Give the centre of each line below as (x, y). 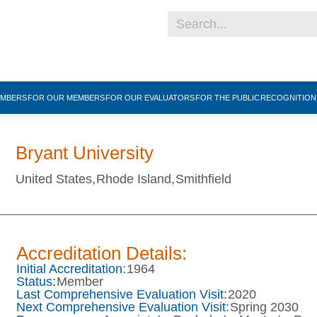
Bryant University (85, 152)
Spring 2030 (264, 307)
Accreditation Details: (101, 254)
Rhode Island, (136, 179)
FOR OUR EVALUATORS (150, 98)
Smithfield (204, 179)
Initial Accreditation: (71, 269)
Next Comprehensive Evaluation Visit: (122, 307)
